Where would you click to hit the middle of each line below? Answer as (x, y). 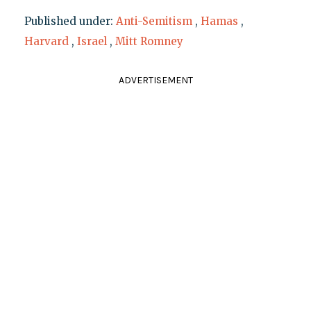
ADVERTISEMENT (155, 80)
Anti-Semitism (154, 21)
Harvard (46, 41)
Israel (92, 41)
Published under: (70, 21)
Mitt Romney (149, 41)
